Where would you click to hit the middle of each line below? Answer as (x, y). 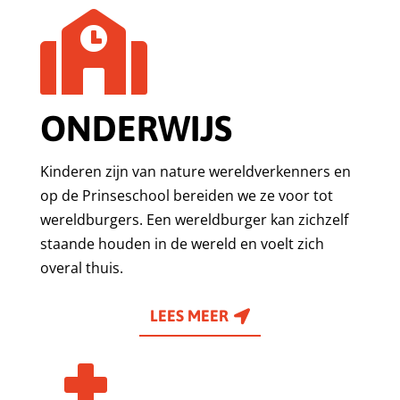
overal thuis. (81, 267)
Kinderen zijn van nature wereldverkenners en (195, 171)
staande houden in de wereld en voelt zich (182, 243)
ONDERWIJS (136, 128)
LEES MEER (190, 316)
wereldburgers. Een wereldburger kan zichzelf (194, 219)
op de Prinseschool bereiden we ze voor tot (186, 195)
